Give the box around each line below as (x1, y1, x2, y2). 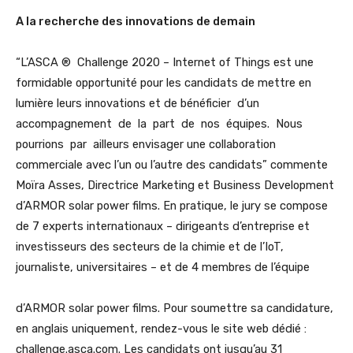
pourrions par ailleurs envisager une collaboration (16, 137, 276, 152)
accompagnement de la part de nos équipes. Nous (16, 117, 306, 132)
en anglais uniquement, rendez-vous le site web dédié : (16, 321, 307, 336)
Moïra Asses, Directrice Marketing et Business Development (16, 178, 334, 193)
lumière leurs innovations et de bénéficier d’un (16, 96, 262, 111)
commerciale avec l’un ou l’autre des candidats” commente (16, 158, 328, 173)
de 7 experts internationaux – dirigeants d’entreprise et (16, 219, 310, 234)
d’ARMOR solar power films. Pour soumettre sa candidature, (16, 301, 333, 316)
